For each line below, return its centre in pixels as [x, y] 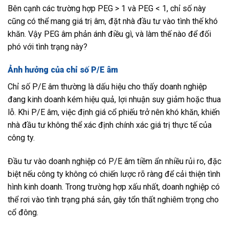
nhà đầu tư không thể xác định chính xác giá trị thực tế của [110, 125]
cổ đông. [23, 213]
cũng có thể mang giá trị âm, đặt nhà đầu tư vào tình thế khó [113, 21]
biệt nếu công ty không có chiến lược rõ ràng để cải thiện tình [114, 174]
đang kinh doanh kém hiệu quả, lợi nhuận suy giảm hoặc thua [114, 100]
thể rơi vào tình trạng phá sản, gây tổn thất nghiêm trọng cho [113, 200]
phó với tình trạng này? [48, 47]
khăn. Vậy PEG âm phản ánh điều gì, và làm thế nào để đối [109, 34]
